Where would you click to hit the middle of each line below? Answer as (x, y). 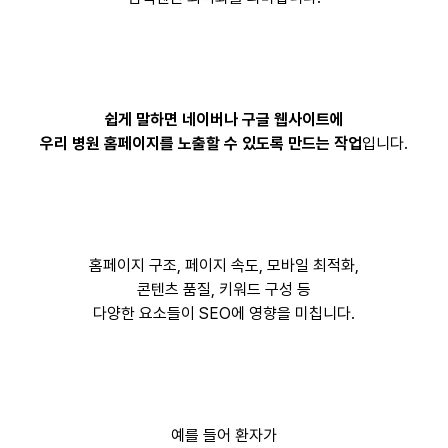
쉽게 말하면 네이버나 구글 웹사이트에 (223, 120)
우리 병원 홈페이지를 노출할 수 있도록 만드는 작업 (200, 144)
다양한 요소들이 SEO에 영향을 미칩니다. (223, 314)
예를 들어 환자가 (223, 436)
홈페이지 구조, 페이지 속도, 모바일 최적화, (223, 266)
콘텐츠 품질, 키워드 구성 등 (223, 290)
